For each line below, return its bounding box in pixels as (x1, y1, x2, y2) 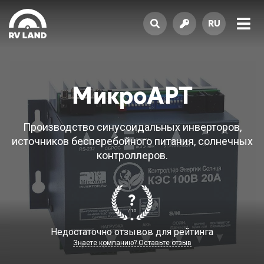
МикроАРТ (71, 81, 193, 110)
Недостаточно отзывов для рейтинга (51, 226, 213, 237)
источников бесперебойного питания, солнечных (11, 135, 253, 147)
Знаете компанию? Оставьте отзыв (72, 239, 192, 247)
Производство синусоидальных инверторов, (22, 121, 242, 133)
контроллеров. (96, 149, 168, 161)
